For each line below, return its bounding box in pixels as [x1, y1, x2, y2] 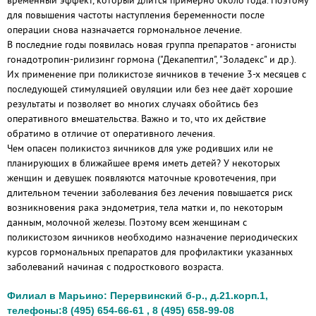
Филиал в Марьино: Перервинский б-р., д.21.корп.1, [7, 290, 268, 301]
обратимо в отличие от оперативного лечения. [7, 127, 215, 140]
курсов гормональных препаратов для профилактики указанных [7, 245, 293, 258]
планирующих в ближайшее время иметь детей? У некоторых [7, 157, 280, 169]
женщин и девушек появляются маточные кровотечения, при [7, 171, 276, 184]
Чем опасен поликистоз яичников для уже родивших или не [7, 142, 273, 154]
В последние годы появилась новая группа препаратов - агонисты [7, 38, 296, 51]
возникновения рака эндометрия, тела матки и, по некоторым [7, 201, 283, 214]
